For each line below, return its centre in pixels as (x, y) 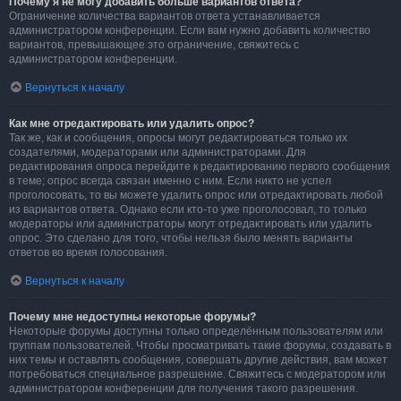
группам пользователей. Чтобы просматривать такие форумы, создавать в (200, 346)
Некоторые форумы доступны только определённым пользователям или (196, 331)
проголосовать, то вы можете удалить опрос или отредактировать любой (196, 195)
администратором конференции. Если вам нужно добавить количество (190, 30)
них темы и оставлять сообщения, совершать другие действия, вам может (198, 360)
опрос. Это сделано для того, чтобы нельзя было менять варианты (181, 238)
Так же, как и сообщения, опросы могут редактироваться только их (178, 138)
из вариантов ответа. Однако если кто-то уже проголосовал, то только (188, 209)
